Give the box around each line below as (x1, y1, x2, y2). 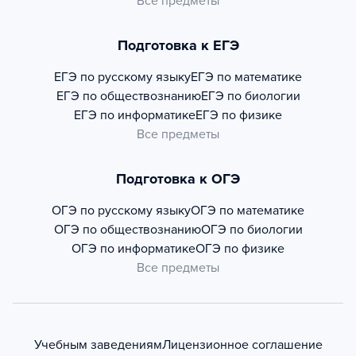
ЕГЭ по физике (195, 107, 282, 123)
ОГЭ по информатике (72, 241, 195, 257)
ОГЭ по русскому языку (52, 203, 191, 219)
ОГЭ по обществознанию (53, 222, 201, 238)
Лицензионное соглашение (161, 337, 323, 353)
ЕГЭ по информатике (74, 107, 195, 123)
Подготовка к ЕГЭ (117, 37, 239, 54)
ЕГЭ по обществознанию (56, 88, 201, 104)
